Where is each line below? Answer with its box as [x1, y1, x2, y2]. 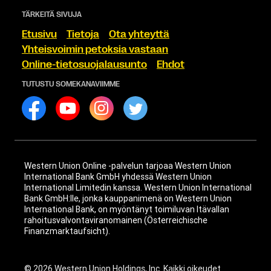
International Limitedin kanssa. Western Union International [24, 181, 252, 193]
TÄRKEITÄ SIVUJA [22, 10, 82, 19]
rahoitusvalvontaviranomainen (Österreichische [24, 214, 207, 226]
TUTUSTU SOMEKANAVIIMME [22, 80, 120, 89]
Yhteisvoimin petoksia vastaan [22, 44, 168, 56]
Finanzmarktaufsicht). [24, 225, 110, 237]
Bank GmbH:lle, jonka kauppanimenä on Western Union [24, 192, 232, 204]
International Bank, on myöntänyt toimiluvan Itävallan [24, 203, 229, 215]
